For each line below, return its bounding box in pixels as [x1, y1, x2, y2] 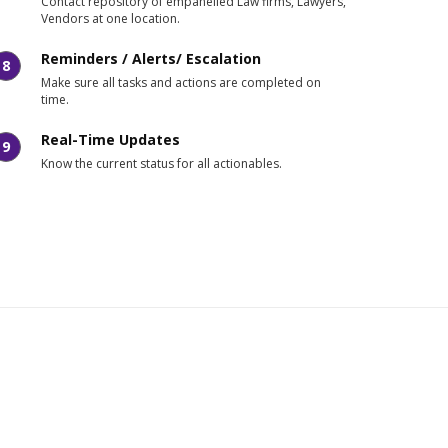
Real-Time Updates [41, 130, 180, 149]
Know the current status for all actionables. [41, 155, 282, 172]
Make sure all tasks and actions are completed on [41, 74, 321, 91]
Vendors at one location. [41, 10, 180, 27]
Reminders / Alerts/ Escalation [41, 49, 261, 68]
